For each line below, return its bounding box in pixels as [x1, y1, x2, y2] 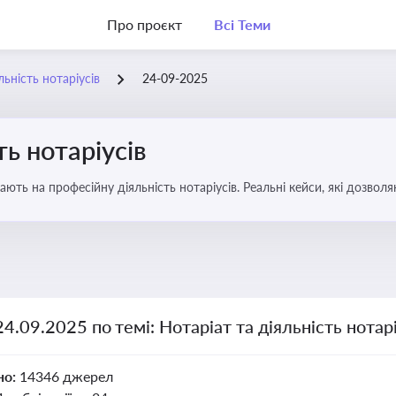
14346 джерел [19, 368, 113, 385]
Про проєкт [107, 16, 182, 33]
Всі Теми [213, 16, 270, 33]
